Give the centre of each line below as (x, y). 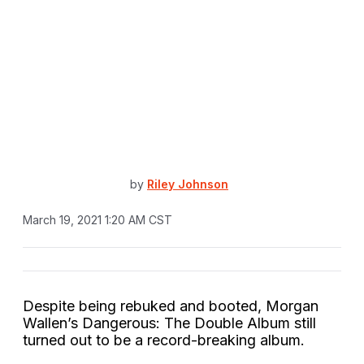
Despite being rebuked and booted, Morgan (171, 305)
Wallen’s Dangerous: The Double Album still (169, 323)
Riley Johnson (188, 184)
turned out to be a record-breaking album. (164, 340)
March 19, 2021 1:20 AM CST (97, 219)
